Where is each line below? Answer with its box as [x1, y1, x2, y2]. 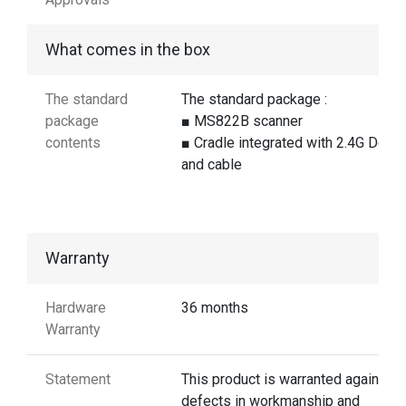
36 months [181, 299, 248, 317]
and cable [181, 156, 242, 174]
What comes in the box [45, 40, 210, 60]
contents [45, 134, 101, 152]
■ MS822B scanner [181, 112, 303, 130]
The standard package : [181, 91, 327, 109]
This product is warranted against [181, 371, 391, 389]
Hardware [45, 299, 106, 317]
